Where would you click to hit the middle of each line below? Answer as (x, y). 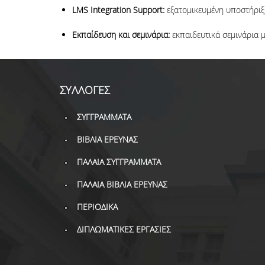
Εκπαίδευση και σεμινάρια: (122, 35)
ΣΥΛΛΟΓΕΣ (85, 90)
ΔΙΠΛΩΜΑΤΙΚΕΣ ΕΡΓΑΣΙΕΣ (124, 229)
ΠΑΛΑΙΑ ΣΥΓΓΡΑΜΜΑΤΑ (119, 162)
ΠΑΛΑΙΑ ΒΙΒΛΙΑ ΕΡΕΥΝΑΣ (122, 184)
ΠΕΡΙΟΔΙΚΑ (97, 207)
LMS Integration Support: (118, 10)
